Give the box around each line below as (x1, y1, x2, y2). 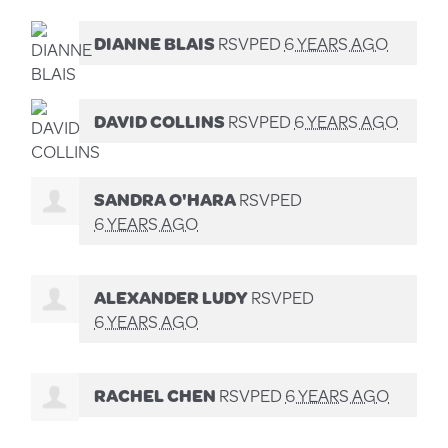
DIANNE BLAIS (94, 30, 216, 57)
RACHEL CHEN (94, 382, 217, 409)
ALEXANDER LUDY (94, 284, 249, 311)
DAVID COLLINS (94, 108, 226, 135)
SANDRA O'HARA (94, 186, 237, 213)
